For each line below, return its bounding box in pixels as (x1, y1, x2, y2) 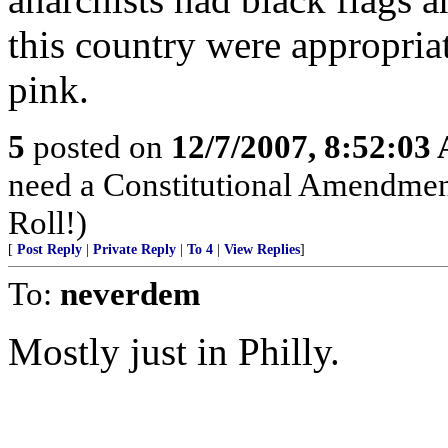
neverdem (60, 275, 200, 312)
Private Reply (93, 242, 176, 257)
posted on (25, 128, 171, 165)
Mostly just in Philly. (8, 330, 340, 373)
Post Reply (17, 242, 82, 257)
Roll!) (8, 204, 87, 241)
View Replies (224, 242, 300, 257)
